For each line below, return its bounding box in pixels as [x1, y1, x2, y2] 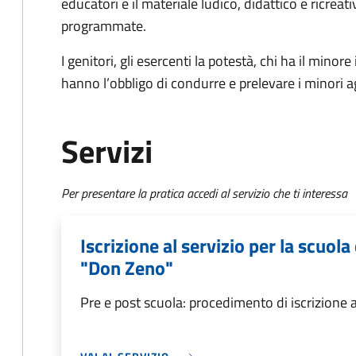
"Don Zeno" [80, 253, 173, 282]
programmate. [61, 15, 146, 37]
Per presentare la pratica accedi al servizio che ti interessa [61, 184, 347, 203]
